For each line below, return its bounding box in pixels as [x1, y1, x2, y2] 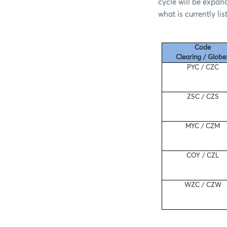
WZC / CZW [184, 181, 221, 188]
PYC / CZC [186, 64, 219, 71]
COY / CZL [186, 152, 219, 159]
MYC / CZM [185, 123, 220, 130]
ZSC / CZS [186, 93, 219, 100]
